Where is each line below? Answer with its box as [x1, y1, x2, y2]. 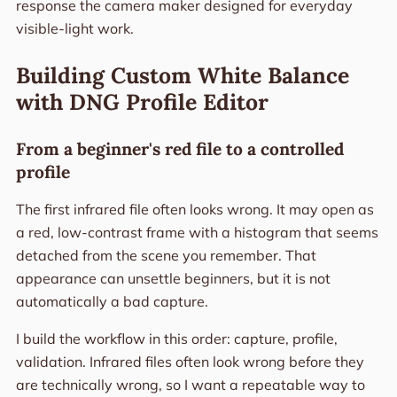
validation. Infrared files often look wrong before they [15, 353, 364, 371]
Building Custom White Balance [15, 61, 349, 90]
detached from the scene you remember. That [15, 246, 316, 265]
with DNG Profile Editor [15, 88, 269, 117]
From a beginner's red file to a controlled [15, 138, 344, 160]
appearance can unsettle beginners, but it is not [15, 269, 331, 288]
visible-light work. [15, 19, 134, 38]
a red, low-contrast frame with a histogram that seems [15, 223, 378, 242]
